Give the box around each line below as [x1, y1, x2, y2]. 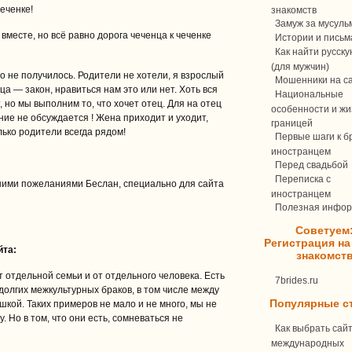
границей [271, 118, 313, 127]
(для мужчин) [271, 61, 329, 71]
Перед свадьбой [275, 159, 348, 170]
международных [271, 338, 344, 347]
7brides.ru [275, 275, 318, 286]
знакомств [271, 5, 317, 14]
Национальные [275, 89, 343, 100]
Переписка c [275, 174, 331, 185]
